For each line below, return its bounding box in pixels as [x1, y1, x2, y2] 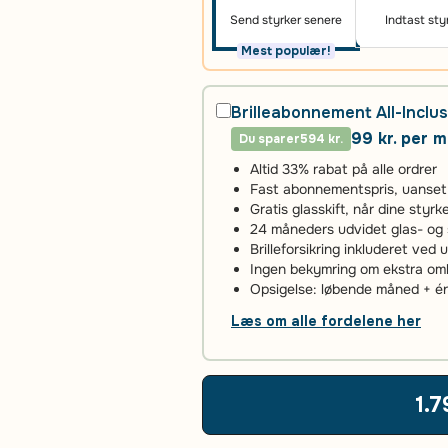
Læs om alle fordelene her [231, 312, 421, 330]
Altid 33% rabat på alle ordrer [250, 160, 437, 178]
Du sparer [239, 131, 300, 147]
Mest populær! [241, 43, 331, 59]
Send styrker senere [230, 11, 342, 28]
